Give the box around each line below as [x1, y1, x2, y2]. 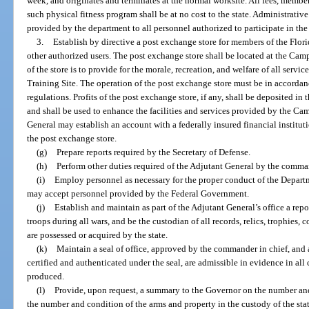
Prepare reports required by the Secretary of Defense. [56, 146, 250, 157]
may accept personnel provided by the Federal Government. [27, 188, 250, 199]
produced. [27, 270, 65, 281]
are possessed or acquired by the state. [27, 229, 168, 240]
